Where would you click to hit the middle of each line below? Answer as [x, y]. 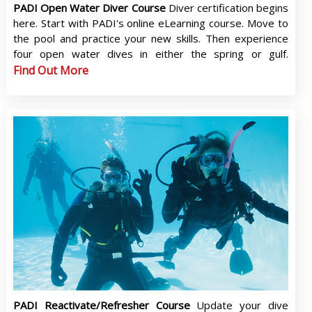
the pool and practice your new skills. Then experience [151, 39]
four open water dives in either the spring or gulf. [151, 54]
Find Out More [50, 71]
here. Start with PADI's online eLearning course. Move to [151, 23]
